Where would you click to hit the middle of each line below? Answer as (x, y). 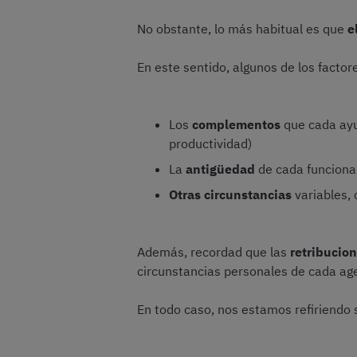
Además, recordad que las (214, 252)
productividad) (210, 143)
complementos (236, 124)
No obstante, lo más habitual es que (242, 29)
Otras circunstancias (230, 194)
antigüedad (220, 169)
